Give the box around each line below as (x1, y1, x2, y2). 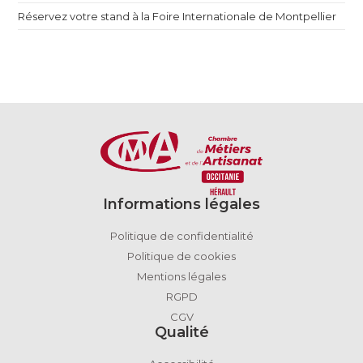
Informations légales (103, 194, 260, 213)
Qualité (154, 322, 209, 341)
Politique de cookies (127, 249, 236, 263)
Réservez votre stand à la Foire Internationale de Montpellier (18, 9, 337, 23)
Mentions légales (137, 269, 226, 283)
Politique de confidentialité (109, 228, 254, 242)
